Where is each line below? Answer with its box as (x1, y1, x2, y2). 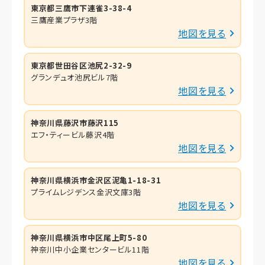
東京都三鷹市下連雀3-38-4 (31, 2, 132, 14)
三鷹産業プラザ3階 (31, 14, 98, 25)
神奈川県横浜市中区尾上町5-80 (31, 231, 147, 243)
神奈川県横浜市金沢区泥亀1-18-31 (31, 174, 161, 186)
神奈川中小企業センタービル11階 (31, 243, 150, 255)
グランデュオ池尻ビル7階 (31, 71, 118, 83)
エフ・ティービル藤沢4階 (31, 128, 115, 140)
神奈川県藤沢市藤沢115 (31, 117, 119, 128)
